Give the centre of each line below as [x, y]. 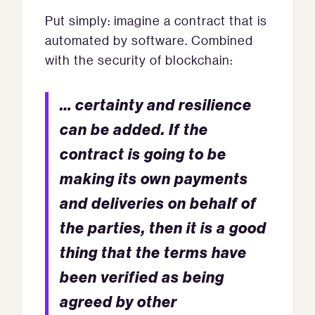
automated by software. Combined [149, 40]
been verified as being [142, 277]
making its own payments [154, 178]
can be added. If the [134, 129]
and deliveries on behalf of [158, 203]
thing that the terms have [153, 252]
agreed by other [118, 301]
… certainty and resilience [156, 104]
